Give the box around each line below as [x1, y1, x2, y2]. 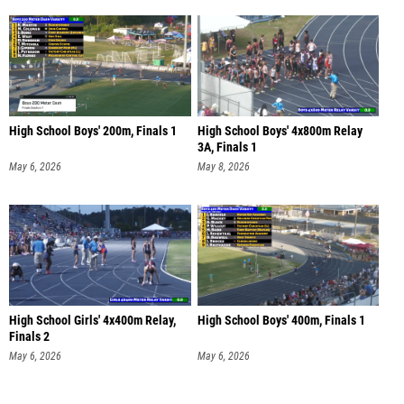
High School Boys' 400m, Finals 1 [197, 313, 365, 329]
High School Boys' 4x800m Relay [197, 123, 363, 139]
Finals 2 [9, 329, 50, 345]
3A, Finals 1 [197, 139, 257, 155]
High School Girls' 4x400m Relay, [9, 313, 176, 329]
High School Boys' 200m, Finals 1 [9, 123, 177, 139]
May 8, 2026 [197, 160, 250, 173]
